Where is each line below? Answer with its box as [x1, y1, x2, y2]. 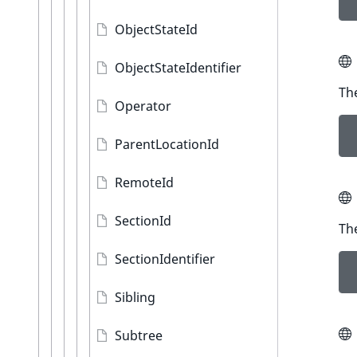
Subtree [115, 327, 163, 344]
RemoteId [115, 174, 174, 191]
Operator [115, 97, 171, 115]
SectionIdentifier [115, 250, 215, 268]
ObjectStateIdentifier [115, 59, 241, 76]
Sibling [115, 288, 155, 306]
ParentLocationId [115, 135, 219, 153]
